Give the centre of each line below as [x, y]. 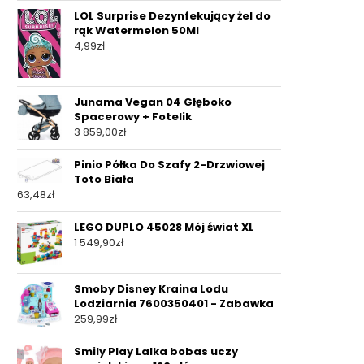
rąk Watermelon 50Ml [136, 30]
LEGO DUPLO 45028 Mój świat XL [164, 227]
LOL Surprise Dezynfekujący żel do [172, 16]
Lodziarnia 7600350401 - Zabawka [174, 304]
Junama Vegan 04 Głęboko [153, 102]
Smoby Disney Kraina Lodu [151, 289]
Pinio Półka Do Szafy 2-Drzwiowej [169, 165]
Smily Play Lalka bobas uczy [156, 352]
